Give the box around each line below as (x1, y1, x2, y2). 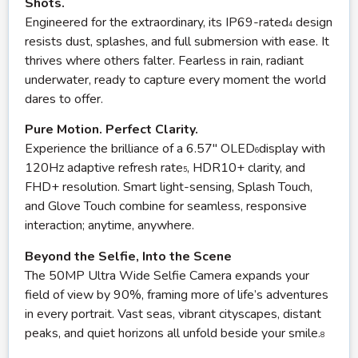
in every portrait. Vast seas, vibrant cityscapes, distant (25, 304, 321, 323)
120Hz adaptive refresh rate (25, 159, 183, 177)
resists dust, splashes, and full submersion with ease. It (25, 33, 329, 51)
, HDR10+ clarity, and (187, 159, 305, 177)
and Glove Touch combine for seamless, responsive (25, 197, 307, 216)
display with (259, 140, 325, 158)
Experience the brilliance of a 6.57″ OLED (25, 140, 255, 158)
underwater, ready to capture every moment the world (25, 71, 326, 89)
